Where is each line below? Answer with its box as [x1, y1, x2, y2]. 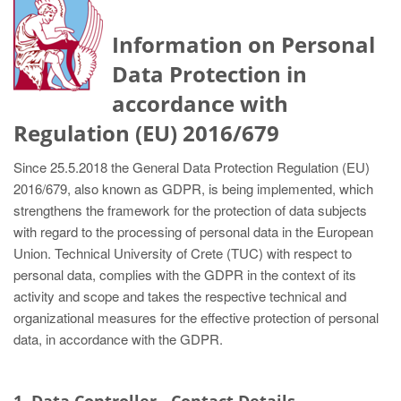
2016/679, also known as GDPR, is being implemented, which [13, 179, 373, 198]
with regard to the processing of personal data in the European [13, 222, 373, 241]
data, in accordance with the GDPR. [13, 329, 223, 348]
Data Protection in [112, 59, 307, 89]
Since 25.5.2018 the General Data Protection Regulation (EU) [13, 158, 370, 176]
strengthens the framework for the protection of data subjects [13, 200, 367, 219]
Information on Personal [112, 30, 375, 59]
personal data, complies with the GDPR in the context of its [13, 265, 356, 284]
